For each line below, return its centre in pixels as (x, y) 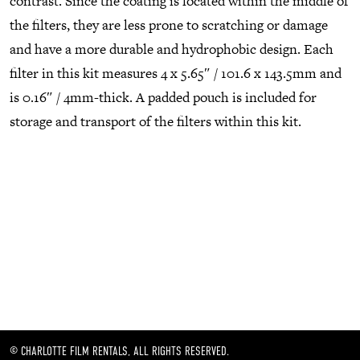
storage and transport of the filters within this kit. (155, 121)
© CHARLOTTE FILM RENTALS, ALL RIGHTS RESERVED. (119, 351)
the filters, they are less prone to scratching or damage (169, 25)
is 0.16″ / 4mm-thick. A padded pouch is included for (163, 97)
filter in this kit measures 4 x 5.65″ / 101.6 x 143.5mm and (176, 73)
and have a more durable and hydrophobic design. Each (172, 49)
